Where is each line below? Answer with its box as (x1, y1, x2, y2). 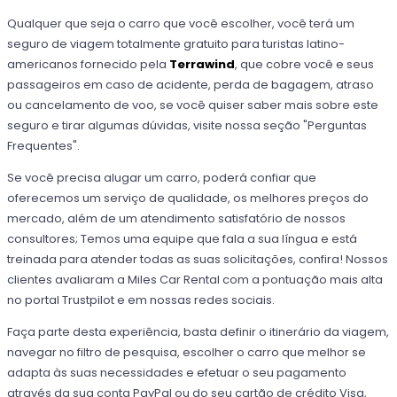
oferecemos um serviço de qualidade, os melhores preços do (7, 190, 370, 207)
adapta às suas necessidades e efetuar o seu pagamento (7, 364, 347, 382)
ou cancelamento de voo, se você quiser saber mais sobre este (7, 97, 379, 114)
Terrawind (169, 56, 236, 74)
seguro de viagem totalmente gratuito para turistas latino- (7, 35, 346, 53)
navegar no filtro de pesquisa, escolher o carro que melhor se (7, 344, 367, 362)
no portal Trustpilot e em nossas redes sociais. (7, 292, 276, 309)
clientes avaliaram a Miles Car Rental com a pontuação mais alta (7, 271, 384, 289)
